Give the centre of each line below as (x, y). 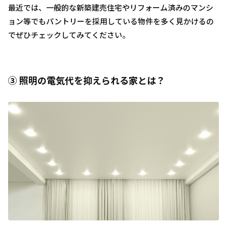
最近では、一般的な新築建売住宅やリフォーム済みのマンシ (111, 7)
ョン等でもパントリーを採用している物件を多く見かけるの (111, 21)
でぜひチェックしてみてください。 (69, 34)
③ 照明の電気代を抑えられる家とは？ (87, 80)
